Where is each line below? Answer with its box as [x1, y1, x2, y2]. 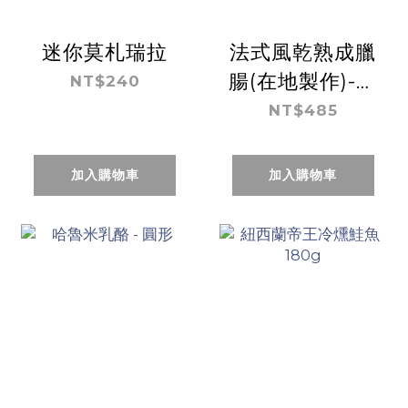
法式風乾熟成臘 [229, 39, 377, 64]
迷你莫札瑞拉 [42, 39, 168, 64]
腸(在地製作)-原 [229, 68, 378, 93]
